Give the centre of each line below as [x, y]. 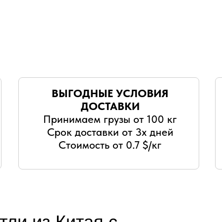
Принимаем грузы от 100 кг [110, 119]
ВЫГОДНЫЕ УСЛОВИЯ [110, 93]
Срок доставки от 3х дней [110, 132]
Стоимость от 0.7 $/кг [110, 145]
